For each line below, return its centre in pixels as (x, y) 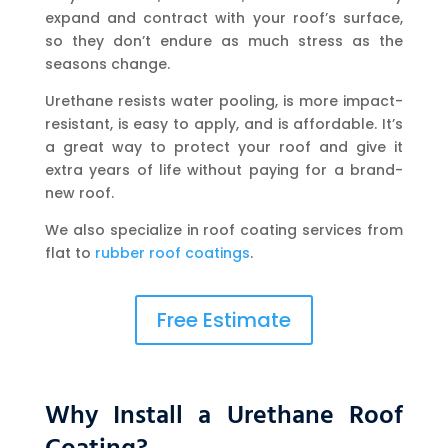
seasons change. (107, 64)
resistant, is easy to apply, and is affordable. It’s (224, 124)
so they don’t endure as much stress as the (224, 41)
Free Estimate (223, 320)
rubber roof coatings (172, 253)
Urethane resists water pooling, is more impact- (224, 101)
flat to (69, 253)
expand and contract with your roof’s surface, (224, 18)
